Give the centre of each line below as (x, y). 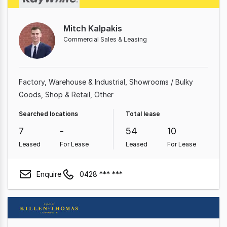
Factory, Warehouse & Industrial (72, 82)
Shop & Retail (68, 94)
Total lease (143, 114)
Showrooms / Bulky (161, 82)
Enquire (49, 174)
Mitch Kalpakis (93, 28)
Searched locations (48, 114)
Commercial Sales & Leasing (105, 39)
